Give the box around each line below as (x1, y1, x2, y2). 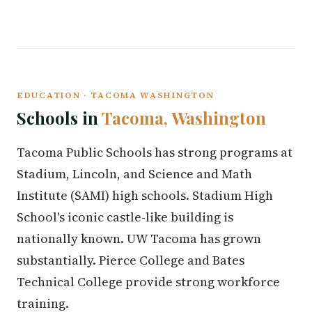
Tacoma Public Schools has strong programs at (17, 143, 292, 161)
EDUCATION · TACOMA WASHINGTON (17, 89, 214, 101)
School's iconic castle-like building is (17, 208, 233, 226)
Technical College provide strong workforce (17, 273, 280, 290)
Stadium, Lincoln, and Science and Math (17, 165, 252, 182)
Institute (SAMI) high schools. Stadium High (17, 187, 273, 204)
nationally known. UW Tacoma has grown (17, 230, 261, 247)
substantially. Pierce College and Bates (17, 251, 244, 269)
